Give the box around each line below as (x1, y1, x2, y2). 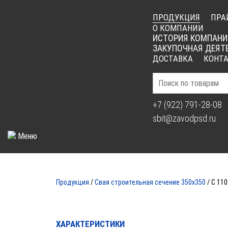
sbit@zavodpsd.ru (153, 113, 216, 124)
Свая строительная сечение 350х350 (95, 178, 206, 186)
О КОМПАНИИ (153, 23, 204, 33)
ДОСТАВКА (153, 53, 193, 64)
